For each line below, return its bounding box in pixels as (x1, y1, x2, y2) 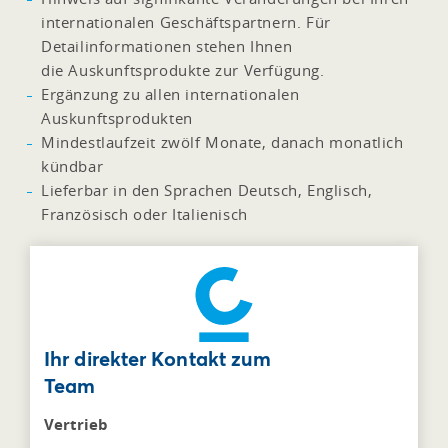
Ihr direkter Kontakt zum (44, 344, 272, 372)
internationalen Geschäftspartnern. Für (41, 11, 331, 32)
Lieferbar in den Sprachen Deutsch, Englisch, (41, 179, 373, 200)
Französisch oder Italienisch (41, 203, 248, 224)
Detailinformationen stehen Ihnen (41, 35, 293, 56)
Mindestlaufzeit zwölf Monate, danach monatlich (41, 131, 404, 152)
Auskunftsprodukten (41, 107, 193, 128)
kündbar (41, 155, 104, 176)
